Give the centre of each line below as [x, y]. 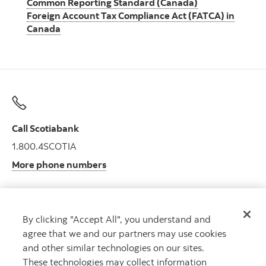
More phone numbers [59, 164]
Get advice [35, 221]
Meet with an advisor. [57, 239]
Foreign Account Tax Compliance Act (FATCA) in [131, 15]
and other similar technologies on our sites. [114, 247]
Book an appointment [59, 257]
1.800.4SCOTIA [44, 146]
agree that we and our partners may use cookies [125, 233]
